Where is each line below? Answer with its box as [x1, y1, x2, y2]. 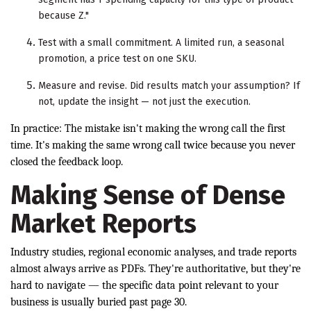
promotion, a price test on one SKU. [38, 53, 196, 65]
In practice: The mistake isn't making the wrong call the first [10, 122, 285, 135]
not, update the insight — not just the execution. [38, 96, 251, 108]
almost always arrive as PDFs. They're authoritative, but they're [10, 262, 301, 276]
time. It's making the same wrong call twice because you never [10, 139, 295, 152]
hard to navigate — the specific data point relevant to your [10, 279, 278, 292]
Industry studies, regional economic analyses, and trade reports [10, 246, 296, 259]
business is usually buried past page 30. [10, 296, 187, 309]
